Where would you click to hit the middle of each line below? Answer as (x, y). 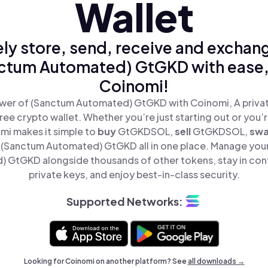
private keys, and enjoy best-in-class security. (134, 174)
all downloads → (216, 261)
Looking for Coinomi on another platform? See (106, 261)
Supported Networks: (124, 201)
